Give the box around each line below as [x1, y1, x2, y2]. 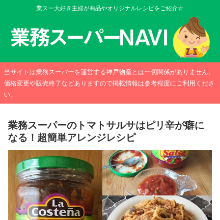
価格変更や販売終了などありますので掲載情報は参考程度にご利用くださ [3, 79, 215, 87]
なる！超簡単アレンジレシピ [8, 132, 136, 143]
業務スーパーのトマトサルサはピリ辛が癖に [8, 120, 204, 131]
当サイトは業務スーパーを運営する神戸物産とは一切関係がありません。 [3, 68, 215, 76]
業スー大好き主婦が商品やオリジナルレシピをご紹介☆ [36, 5, 184, 12]
